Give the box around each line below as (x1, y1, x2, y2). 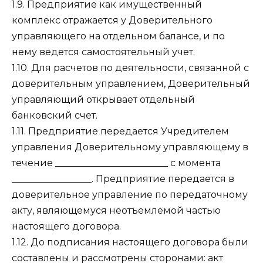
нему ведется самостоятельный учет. (12, 46, 195, 58)
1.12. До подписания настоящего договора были (12, 237, 248, 248)
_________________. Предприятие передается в (12, 173, 234, 185)
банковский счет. (12, 110, 97, 122)
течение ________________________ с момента (12, 157, 221, 169)
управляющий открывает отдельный (12, 94, 195, 106)
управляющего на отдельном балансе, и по (12, 31, 225, 42)
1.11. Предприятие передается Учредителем (12, 126, 229, 137)
